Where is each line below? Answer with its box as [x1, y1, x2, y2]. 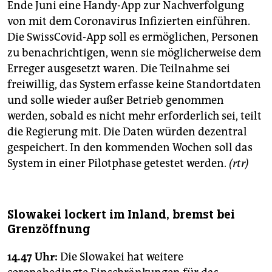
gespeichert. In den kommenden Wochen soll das [7, 141, 253, 155]
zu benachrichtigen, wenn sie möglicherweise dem [7, 46, 261, 60]
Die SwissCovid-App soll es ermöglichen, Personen [7, 30, 259, 44]
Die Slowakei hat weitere [58, 250, 183, 264]
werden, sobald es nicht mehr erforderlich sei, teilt [7, 109, 262, 123]
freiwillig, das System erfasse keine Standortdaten [7, 78, 261, 92]
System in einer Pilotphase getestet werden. [7, 157, 229, 171]
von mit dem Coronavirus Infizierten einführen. [7, 15, 250, 29]
